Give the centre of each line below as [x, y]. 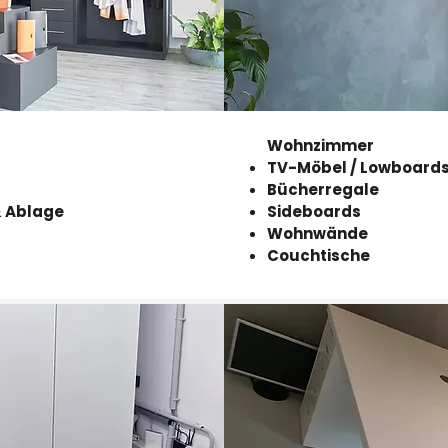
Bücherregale [323, 189]
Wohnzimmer [320, 145]
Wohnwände [317, 233]
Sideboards [314, 211]
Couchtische [318, 255]
